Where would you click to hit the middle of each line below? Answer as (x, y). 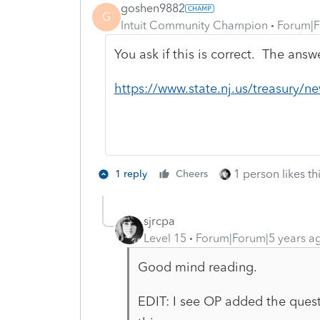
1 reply (131, 174)
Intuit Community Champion (194, 25)
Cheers (192, 174)
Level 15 (165, 238)
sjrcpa (159, 221)
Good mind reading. (197, 267)
